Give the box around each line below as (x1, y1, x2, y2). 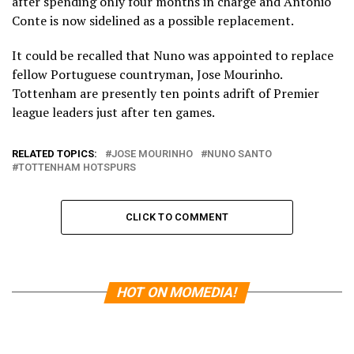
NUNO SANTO (207, 147, 272, 160)
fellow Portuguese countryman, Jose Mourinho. (12, 65, 283, 83)
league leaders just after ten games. (12, 103, 215, 121)
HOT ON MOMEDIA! (115, 284, 239, 300)
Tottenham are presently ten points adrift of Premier (12, 84, 319, 102)
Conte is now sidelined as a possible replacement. (12, 11, 294, 29)
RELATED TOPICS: (12, 147, 97, 160)
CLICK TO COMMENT (125, 210, 229, 223)
